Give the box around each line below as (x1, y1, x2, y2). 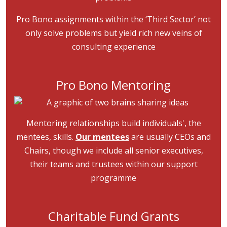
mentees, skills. (16, 131, 75, 142)
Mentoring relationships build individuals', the (26, 118, 201, 129)
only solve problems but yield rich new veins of (25, 27, 202, 39)
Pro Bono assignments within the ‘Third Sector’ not (16, 14, 211, 25)
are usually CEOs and (129, 131, 211, 142)
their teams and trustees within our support (29, 159, 198, 170)
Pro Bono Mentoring (56, 77, 171, 93)
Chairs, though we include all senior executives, (24, 145, 203, 156)
